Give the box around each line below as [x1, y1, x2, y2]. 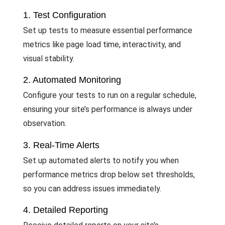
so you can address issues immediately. [23, 183, 161, 193]
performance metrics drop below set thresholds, [23, 169, 195, 179]
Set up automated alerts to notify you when [23, 155, 179, 165]
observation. [23, 119, 66, 129]
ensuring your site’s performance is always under [23, 104, 192, 115]
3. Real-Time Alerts [23, 140, 99, 150]
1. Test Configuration [23, 10, 106, 21]
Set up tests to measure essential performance [23, 26, 192, 36]
